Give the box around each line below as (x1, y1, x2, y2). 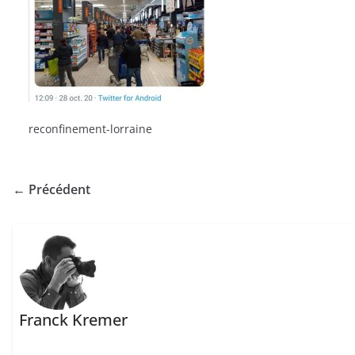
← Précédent (13, 181, 90, 198)
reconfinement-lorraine (29, 121, 152, 136)
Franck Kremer (19, 309, 128, 331)
